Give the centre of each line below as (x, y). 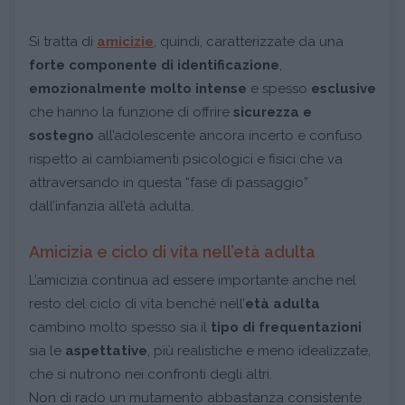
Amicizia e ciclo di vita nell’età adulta (172, 252)
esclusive (344, 89)
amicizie (125, 42)
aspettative (106, 351)
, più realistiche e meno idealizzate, (259, 351)
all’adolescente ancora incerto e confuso (228, 136)
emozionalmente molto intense (138, 89)
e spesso (279, 89)
